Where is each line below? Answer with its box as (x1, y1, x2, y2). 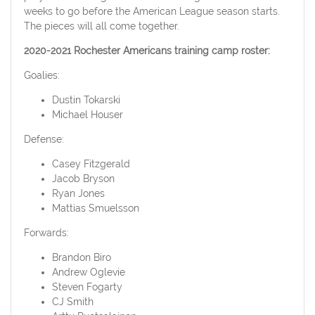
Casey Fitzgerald (51, 158, 130, 170)
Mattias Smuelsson (51, 202, 139, 214)
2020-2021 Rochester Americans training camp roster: (23, 45, 270, 57)
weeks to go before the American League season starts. (23, 6, 280, 18)
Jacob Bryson (51, 173, 115, 185)
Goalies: (23, 70, 60, 82)
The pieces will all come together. (23, 20, 179, 32)
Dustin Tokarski (51, 94, 120, 106)
